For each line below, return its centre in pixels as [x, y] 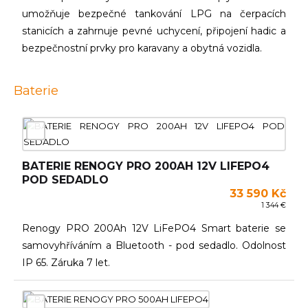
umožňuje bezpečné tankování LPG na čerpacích [154, 14]
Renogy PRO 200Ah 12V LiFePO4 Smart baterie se [154, 228]
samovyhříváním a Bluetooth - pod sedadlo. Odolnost [154, 245]
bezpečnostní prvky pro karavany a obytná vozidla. [142, 48]
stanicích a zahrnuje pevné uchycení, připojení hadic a [154, 31]
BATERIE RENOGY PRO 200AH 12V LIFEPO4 [146, 166]
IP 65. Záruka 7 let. [66, 263]
